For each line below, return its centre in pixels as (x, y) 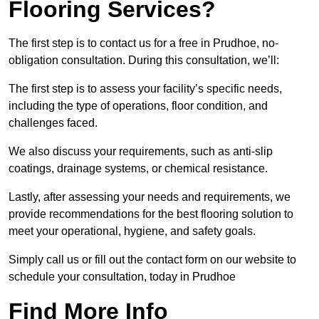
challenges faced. (53, 123)
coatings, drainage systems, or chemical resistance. (138, 169)
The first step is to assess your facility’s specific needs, (145, 89)
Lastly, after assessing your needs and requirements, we (150, 197)
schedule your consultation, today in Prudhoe (122, 277)
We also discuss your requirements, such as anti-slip (141, 152)
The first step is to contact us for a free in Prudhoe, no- (143, 43)
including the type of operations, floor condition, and (138, 106)
